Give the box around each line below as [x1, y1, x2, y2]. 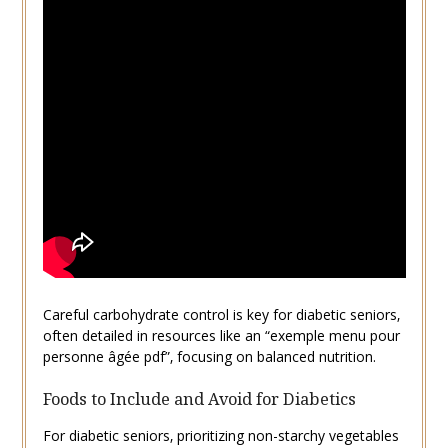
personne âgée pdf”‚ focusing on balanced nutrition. [42, 347, 376, 367]
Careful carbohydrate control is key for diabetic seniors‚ [42, 305, 400, 325]
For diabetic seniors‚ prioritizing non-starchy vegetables [42, 426, 399, 446]
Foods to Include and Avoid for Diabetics [42, 388, 356, 411]
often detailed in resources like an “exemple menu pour [42, 326, 400, 346]
